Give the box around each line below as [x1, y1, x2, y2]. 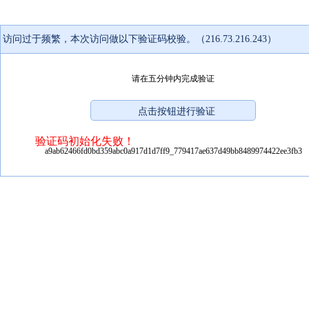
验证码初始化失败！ [35, 134, 134, 147]
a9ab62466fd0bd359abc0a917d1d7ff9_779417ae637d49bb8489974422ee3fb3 [44, 146, 302, 156]
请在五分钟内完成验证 [132, 73, 215, 83]
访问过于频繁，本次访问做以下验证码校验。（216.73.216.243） [3, 33, 277, 44]
